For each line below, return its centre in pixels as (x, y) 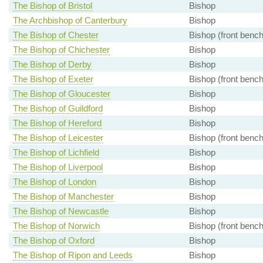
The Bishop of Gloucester (61, 94)
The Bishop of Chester (55, 35)
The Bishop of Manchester (63, 197)
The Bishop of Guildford (58, 109)
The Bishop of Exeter (53, 79)
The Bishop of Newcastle (60, 211)
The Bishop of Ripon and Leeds (73, 255)
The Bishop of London (54, 182)
